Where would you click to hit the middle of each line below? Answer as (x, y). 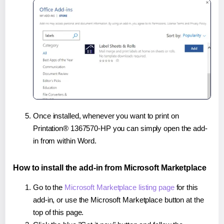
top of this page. (58, 212)
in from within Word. (65, 141)
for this (186, 187)
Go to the (49, 187)
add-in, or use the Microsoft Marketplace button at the (118, 200)
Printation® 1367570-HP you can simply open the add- (120, 128)
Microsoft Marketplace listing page (119, 187)
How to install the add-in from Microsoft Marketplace (110, 168)
